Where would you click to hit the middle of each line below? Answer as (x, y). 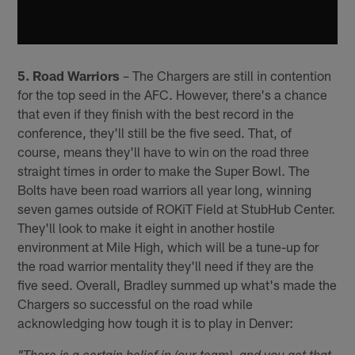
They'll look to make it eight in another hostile (147, 227)
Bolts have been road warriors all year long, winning (165, 189)
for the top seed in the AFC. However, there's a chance (173, 94)
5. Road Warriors (69, 75)
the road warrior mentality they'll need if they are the (166, 265)
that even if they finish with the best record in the (156, 113)
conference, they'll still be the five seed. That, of (155, 132)
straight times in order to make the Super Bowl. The (164, 170)
